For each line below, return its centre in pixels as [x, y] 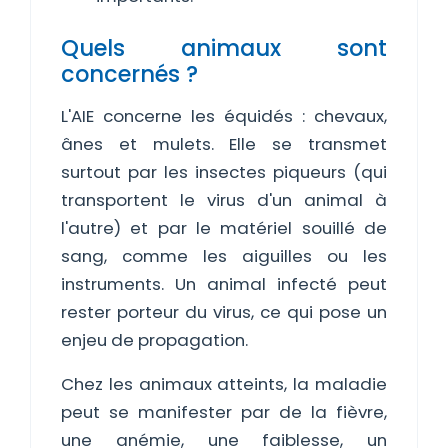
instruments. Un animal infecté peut [224, 284]
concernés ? [129, 74]
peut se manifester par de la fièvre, [224, 412]
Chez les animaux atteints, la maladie [224, 384]
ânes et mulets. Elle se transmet [224, 144]
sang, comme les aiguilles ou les [224, 256]
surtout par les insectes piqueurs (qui [224, 172]
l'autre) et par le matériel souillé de [224, 228]
